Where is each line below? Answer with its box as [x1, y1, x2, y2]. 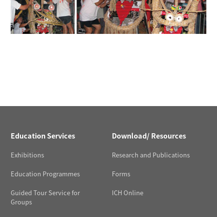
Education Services [11, 130, 76, 141]
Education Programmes [11, 169, 80, 179]
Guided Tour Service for [11, 188, 80, 198]
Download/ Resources [112, 130, 186, 141]
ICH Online [112, 188, 143, 198]
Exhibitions [11, 150, 45, 160]
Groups [11, 197, 32, 207]
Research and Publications [112, 150, 190, 160]
